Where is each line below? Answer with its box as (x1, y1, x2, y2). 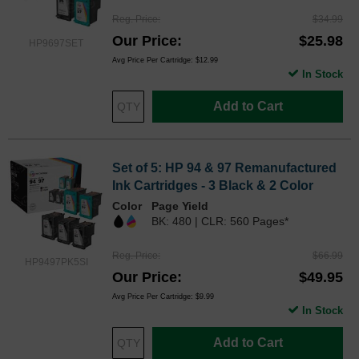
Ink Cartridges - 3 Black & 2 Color (112, 179, 313, 193)
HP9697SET (29, 37, 83, 49)
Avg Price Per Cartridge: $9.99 (112, 292, 214, 301)
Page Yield (151, 200, 208, 213)
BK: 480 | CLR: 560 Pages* (151, 215, 288, 228)
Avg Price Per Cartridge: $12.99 (112, 56, 218, 65)
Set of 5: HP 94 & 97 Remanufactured (112, 161, 337, 175)
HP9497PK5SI (24, 256, 88, 268)
